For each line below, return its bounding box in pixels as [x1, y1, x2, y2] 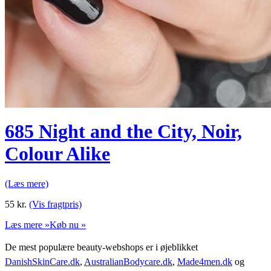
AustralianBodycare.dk [84, 256, 172, 267]
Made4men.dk [177, 256, 232, 267]
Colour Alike [5, 143, 110, 165]
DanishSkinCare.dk [5, 256, 80, 267]
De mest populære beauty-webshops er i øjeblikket [5, 241, 198, 252]
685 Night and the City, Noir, [5, 120, 242, 143]
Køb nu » [50, 219, 86, 230]
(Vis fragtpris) [29, 198, 82, 209]
